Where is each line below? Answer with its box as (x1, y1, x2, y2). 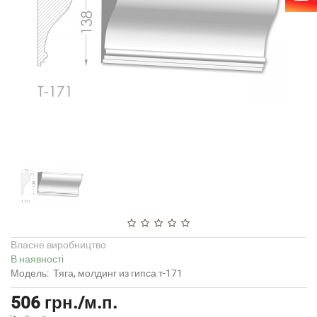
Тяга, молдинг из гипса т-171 (53, 267, 183, 279)
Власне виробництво (11, 238, 106, 250)
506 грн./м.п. (11, 292, 117, 313)
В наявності (11, 253, 64, 265)
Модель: (11, 267, 49, 279)
